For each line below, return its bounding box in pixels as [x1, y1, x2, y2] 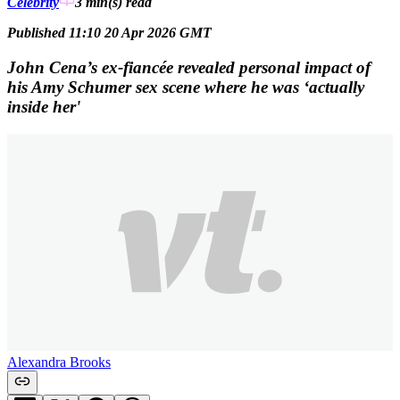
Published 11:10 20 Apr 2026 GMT [7, 25, 212, 41]
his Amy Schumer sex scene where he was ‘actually [7, 77, 364, 96]
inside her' [7, 96, 80, 116]
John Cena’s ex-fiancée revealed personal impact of [7, 57, 371, 77]
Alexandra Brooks [7, 354, 111, 370]
